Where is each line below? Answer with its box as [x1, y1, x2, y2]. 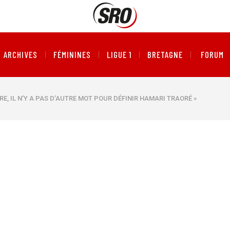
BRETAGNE [147, 49, 183, 60]
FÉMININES [53, 49, 91, 60]
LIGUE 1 [106, 49, 132, 60]
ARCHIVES [3, 49, 37, 60]
